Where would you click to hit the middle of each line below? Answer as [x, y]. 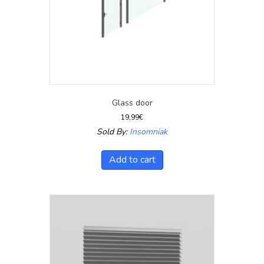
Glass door [132, 103]
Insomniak [148, 131]
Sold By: [113, 131]
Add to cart [132, 159]
